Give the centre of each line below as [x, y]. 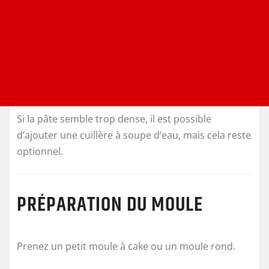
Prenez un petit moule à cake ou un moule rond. [126, 246]
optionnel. [40, 151]
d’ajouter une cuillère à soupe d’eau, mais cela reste [134, 135]
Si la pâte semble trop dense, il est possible [114, 119]
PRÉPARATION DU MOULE [110, 205]
